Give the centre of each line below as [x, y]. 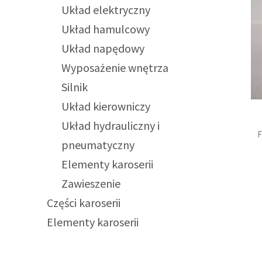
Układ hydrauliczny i [111, 126]
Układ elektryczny [106, 10]
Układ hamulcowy [106, 29]
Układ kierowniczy [106, 106]
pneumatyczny [98, 145]
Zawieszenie [91, 184]
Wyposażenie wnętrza [115, 68]
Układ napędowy [103, 49]
